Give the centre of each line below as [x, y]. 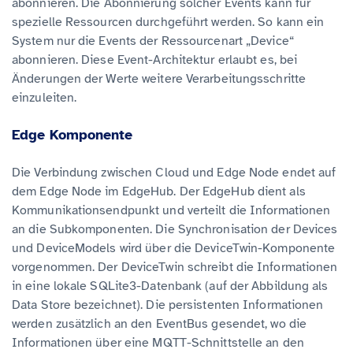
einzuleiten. [45, 98]
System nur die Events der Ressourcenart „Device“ [153, 41]
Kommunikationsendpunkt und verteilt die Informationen [171, 211]
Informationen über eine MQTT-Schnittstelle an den [158, 343]
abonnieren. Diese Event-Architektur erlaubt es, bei [155, 60]
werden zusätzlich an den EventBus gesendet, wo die [160, 324]
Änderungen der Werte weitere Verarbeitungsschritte [159, 79]
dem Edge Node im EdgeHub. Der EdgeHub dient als [159, 192]
